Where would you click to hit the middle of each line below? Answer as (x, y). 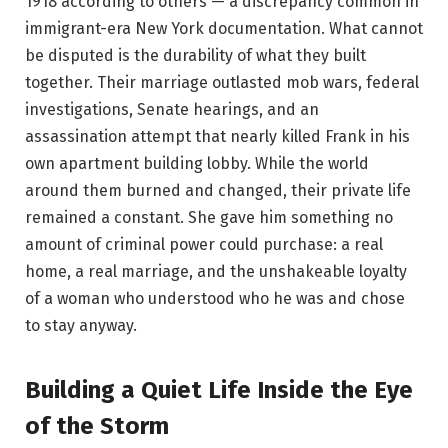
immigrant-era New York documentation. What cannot (224, 29)
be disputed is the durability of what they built (195, 56)
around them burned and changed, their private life (218, 191)
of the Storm (97, 425)
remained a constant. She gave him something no (209, 218)
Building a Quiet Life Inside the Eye (219, 389)
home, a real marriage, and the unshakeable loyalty (216, 272)
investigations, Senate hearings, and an (172, 110)
